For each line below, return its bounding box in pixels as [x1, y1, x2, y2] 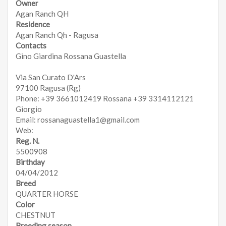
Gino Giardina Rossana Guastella [16, 51, 126, 61]
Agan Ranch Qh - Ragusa [16, 30, 98, 40]
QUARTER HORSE [16, 189, 78, 199]
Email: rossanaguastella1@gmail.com [16, 115, 140, 125]
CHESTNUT [16, 210, 55, 220]
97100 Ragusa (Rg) [16, 83, 81, 93]
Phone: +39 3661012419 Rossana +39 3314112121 [16, 94, 194, 103]
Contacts [16, 41, 46, 50]
